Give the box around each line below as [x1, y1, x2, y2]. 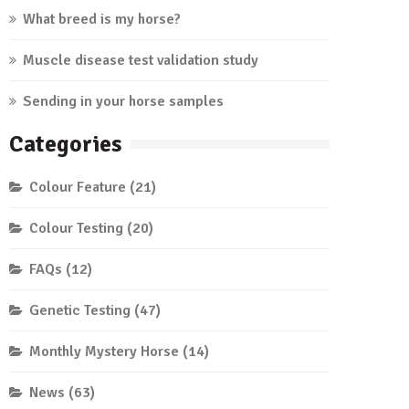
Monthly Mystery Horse [29, 342, 179, 361]
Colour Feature [29, 178, 126, 196]
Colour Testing [29, 219, 123, 237]
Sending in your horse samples [23, 92, 224, 110]
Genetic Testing [29, 301, 131, 320]
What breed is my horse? [23, 10, 181, 28]
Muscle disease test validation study [23, 51, 258, 69]
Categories [9, 130, 121, 158]
